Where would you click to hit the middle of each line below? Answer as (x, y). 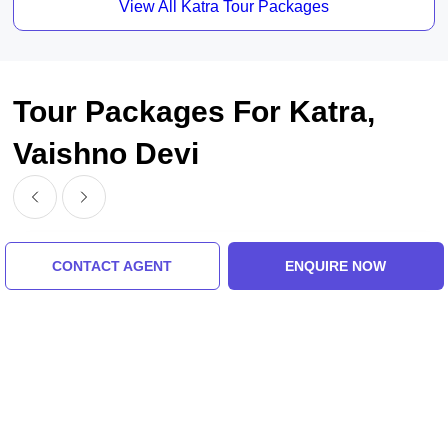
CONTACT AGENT (112, 266)
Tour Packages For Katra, (194, 112)
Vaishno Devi (106, 154)
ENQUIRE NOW (336, 266)
